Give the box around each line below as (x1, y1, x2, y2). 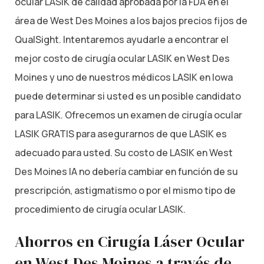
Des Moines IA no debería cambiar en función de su (15, 164, 238, 178)
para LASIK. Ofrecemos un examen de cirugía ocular (15, 108, 242, 121)
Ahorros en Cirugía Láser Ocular (15, 231, 245, 253)
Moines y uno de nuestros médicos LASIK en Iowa (15, 70, 233, 84)
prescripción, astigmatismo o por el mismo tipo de (15, 183, 236, 197)
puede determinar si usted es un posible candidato (15, 89, 241, 103)
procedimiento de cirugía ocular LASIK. (15, 202, 186, 216)
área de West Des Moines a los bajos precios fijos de (15, 14, 247, 27)
